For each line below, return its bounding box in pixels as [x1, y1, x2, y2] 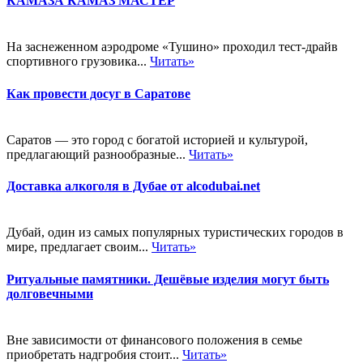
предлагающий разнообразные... [6, 147, 189, 161]
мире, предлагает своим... [6, 240, 152, 254]
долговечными [6, 286, 93, 301]
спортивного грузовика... [6, 54, 150, 69]
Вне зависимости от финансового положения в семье [6, 332, 302, 347]
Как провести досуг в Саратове [6, 86, 190, 100]
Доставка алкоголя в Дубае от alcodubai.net [6, 179, 260, 194]
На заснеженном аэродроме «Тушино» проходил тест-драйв [6, 40, 338, 54]
